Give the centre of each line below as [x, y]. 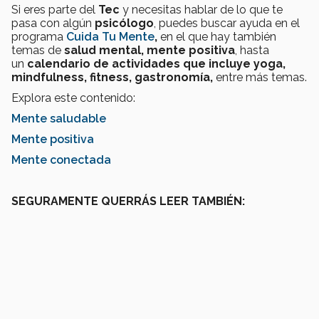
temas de [38, 51]
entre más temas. [261, 78]
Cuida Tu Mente [110, 37]
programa [39, 37]
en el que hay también [218, 37]
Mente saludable [59, 119]
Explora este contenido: [73, 98]
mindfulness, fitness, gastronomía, [114, 78]
